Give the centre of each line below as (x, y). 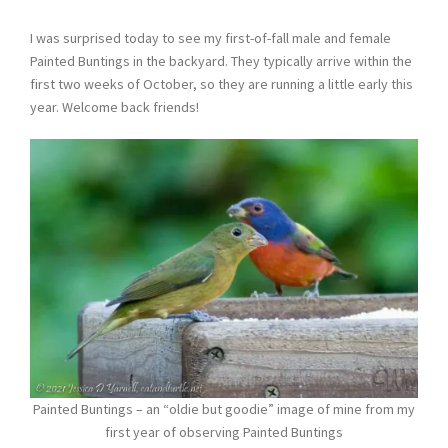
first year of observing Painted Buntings (224, 432)
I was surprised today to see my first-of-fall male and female (210, 38)
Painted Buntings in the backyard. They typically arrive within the (221, 61)
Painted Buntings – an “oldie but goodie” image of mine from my (224, 409)
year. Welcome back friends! (114, 107)
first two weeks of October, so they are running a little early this (221, 84)
